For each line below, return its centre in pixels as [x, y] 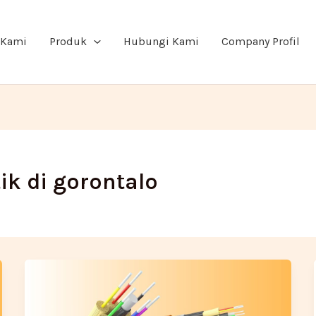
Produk [68, 42]
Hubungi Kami [161, 42]
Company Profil [260, 42]
